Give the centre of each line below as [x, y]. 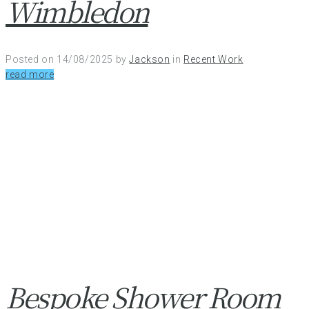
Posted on [31, 60]
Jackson [150, 60]
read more [30, 75]
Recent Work [213, 60]
